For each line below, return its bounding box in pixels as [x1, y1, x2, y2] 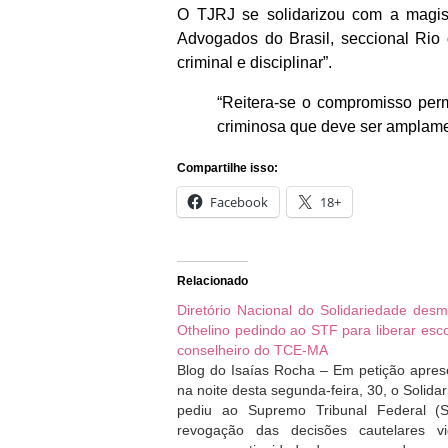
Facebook [210, 192, 268, 211]
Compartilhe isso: [177, 160, 278, 175]
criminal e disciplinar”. [177, 53, 332, 71]
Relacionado [177, 273, 248, 288]
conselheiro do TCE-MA [177, 341, 328, 358]
